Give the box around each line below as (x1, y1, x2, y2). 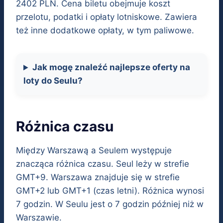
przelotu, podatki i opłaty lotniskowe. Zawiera (16, 12, 197, 22)
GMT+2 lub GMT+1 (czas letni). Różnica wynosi (16, 186, 204, 196)
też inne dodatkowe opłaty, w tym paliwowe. (16, 25, 194, 36)
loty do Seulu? (23, 76, 83, 86)
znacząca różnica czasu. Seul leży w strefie (16, 159, 189, 169)
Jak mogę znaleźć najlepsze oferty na (32, 62, 191, 73)
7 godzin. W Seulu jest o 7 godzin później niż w (16, 199, 204, 210)
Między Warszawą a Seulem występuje (16, 145, 172, 156)
